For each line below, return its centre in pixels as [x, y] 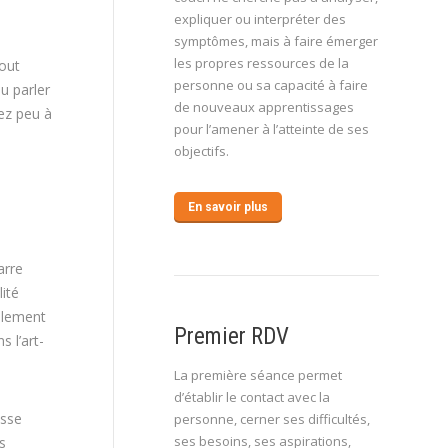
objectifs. [201, 151]
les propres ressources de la [261, 63]
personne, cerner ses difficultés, [272, 419]
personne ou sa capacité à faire [271, 85]
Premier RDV [231, 336]
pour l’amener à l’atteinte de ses [271, 129]
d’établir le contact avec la [252, 397]
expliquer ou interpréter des [260, 19]
